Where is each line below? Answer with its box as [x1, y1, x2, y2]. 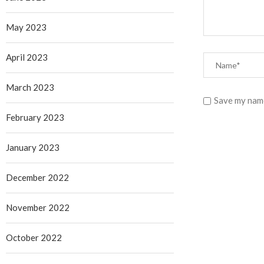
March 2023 [6, 82, 54, 93]
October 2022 [6, 232, 62, 243]
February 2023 [6, 112, 64, 123]
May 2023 [6, 22, 47, 33]
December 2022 [6, 172, 69, 183]
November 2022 [6, 202, 70, 213]
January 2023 [6, 142, 60, 153]
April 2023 [6, 52, 48, 63]
